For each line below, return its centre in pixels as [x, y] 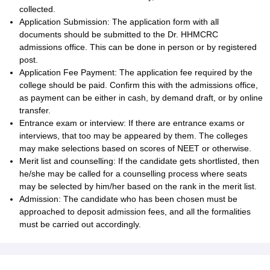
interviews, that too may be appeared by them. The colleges [133, 136]
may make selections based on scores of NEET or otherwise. [135, 148]
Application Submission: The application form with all [119, 22]
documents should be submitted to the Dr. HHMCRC [119, 34]
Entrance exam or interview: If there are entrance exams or [132, 123]
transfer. [35, 110]
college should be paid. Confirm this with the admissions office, [139, 85]
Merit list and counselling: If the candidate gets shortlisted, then [139, 161]
